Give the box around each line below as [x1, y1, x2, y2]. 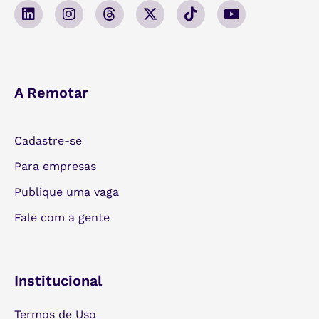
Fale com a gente [14, 210, 110, 224]
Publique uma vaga [14, 184, 119, 199]
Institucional [14, 271, 102, 289]
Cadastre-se [14, 133, 82, 147]
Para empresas [14, 159, 96, 173]
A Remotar [14, 83, 88, 101]
